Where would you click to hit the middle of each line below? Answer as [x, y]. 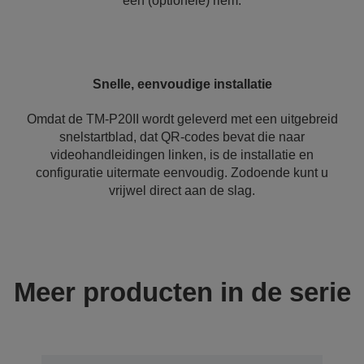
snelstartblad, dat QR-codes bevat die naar [182, 137]
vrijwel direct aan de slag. [182, 191]
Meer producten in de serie [182, 292]
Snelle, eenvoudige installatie [182, 84]
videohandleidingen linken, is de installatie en [182, 155]
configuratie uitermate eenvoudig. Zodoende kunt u [182, 173]
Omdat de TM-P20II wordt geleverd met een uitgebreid [182, 119]
